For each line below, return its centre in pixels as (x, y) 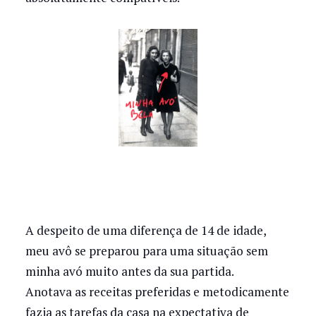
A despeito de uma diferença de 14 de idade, (145, 231)
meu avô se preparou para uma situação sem (146, 251)
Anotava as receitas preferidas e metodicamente (157, 292)
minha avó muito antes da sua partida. (129, 272)
